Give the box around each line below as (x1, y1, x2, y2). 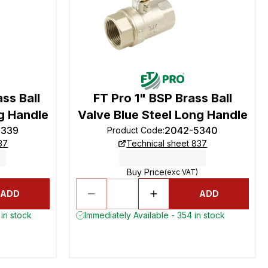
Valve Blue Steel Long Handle (77, 108, 248, 122)
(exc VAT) (165, 167, 199, 176)
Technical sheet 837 (126, 138, 208, 148)
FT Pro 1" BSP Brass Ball (93, 91, 232, 105)
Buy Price (127, 167, 165, 177)
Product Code (107, 125, 163, 135)
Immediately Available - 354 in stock (84, 210, 226, 220)
